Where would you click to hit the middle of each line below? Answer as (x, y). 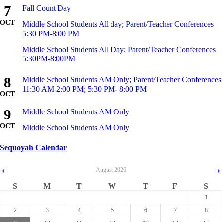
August (104, 170)
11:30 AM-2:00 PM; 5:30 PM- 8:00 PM (84, 89)
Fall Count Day (47, 8)
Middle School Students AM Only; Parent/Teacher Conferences (122, 80)
